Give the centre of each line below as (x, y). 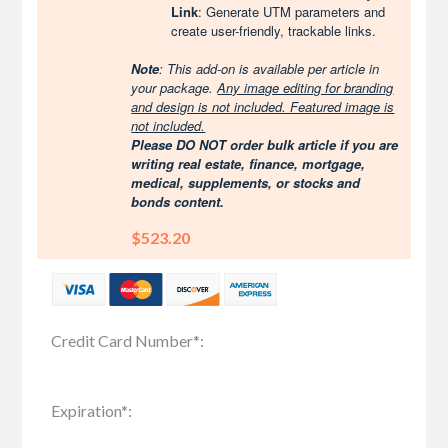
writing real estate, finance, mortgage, (248, 163)
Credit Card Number (122, 340)
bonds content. (178, 201)
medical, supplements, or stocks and (246, 182)
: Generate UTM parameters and (292, 11)
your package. (174, 87)
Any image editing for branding (305, 87)
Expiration (86, 410)
